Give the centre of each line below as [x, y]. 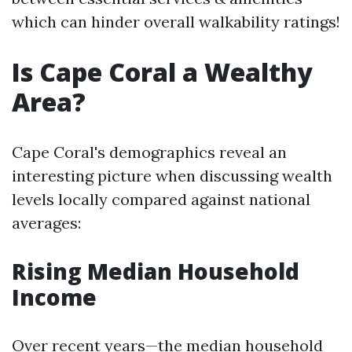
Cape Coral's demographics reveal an [149, 152]
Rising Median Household [156, 271]
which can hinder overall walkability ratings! [176, 22]
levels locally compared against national [161, 199]
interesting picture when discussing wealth [172, 176]
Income [54, 297]
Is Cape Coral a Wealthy [162, 72]
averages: [46, 223]
